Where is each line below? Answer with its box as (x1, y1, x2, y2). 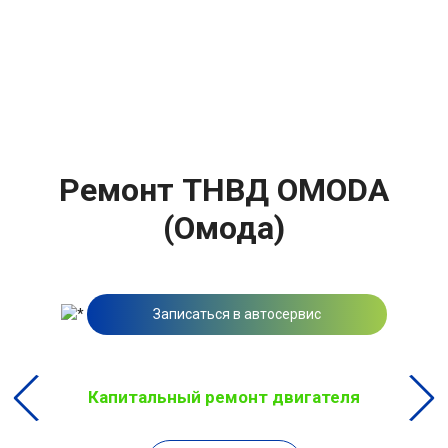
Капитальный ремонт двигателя (88, 386, 360, 407)
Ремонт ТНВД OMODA (59, 170, 389, 209)
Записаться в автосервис (153, 305, 321, 322)
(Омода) (163, 208, 285, 247)
